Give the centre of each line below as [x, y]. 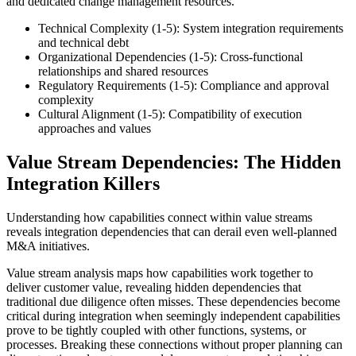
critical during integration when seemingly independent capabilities [173, 315]
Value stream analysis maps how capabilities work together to [160, 273]
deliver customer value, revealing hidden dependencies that [154, 287]
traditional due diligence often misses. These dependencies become [173, 301]
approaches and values [95, 129]
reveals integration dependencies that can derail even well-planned [172, 231]
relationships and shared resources [123, 72]
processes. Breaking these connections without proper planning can [174, 344]
